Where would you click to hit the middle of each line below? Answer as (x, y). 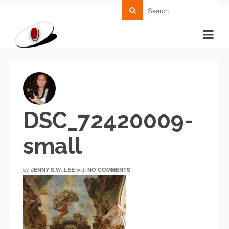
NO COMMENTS (109, 169)
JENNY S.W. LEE (53, 169)
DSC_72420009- (108, 120)
